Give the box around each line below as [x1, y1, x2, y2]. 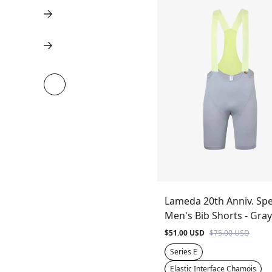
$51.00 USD [164, 227, 205, 238]
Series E [169, 246, 197, 257]
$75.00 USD [209, 227, 250, 238]
